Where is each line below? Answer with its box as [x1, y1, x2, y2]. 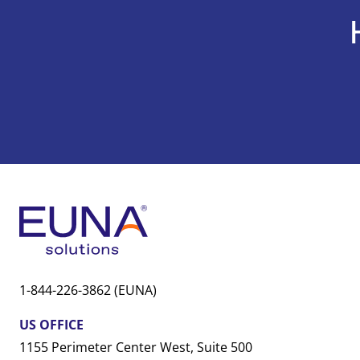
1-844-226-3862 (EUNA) [19, 281, 157, 300]
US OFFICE [19, 315, 84, 333]
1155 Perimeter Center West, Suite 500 [19, 337, 252, 356]
